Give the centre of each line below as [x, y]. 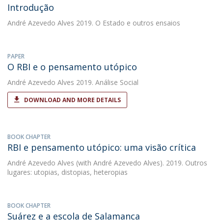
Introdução [31, 7]
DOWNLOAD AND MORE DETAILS [72, 100]
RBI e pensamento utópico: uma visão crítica [102, 147]
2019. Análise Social [106, 82]
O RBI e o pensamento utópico [72, 67]
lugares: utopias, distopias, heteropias [68, 172]
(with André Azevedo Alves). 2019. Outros [141, 163]
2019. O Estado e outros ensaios [127, 23]
